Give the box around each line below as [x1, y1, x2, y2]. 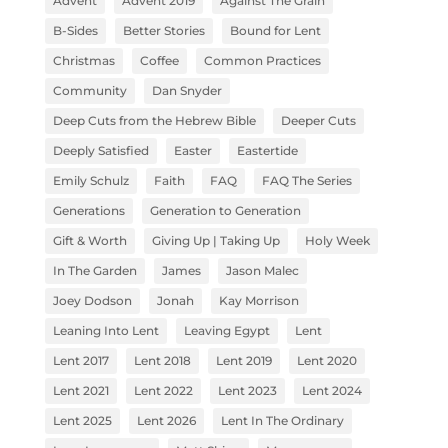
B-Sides [52, 22, 98, 38]
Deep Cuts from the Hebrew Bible [52, 112, 256, 128]
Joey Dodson [52, 292, 132, 308]
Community [52, 82, 127, 98]
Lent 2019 [215, 352, 272, 368]
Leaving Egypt [183, 322, 270, 338]
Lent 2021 [52, 382, 109, 398]
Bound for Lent [229, 22, 321, 38]
